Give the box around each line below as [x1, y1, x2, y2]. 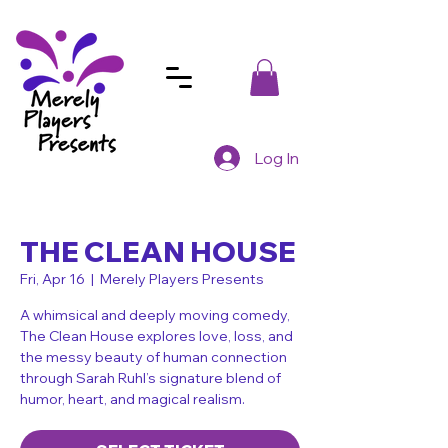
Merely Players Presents [100, 270, 264, 289]
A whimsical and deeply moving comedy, [20, 306, 290, 325]
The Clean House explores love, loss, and [20, 327, 293, 346]
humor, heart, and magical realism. [20, 390, 245, 409]
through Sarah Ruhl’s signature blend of [20, 369, 281, 388]
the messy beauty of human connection [20, 348, 287, 367]
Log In [254, 148, 300, 169]
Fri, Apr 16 [20, 270, 85, 289]
